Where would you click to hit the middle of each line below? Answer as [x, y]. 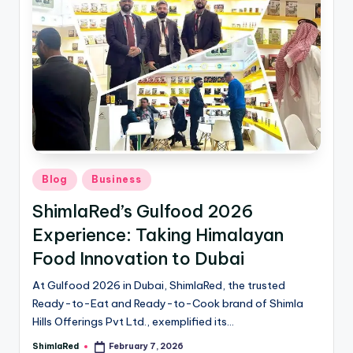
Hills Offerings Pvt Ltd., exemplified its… [133, 321]
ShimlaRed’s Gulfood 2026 [143, 211]
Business [116, 180]
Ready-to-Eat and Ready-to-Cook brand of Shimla [168, 303]
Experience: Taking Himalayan [158, 234]
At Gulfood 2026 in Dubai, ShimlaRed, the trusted [159, 285]
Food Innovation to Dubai [138, 258]
